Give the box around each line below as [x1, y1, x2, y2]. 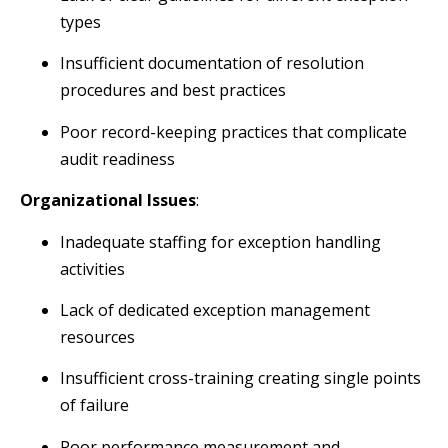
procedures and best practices [60, 79, 286, 102]
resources [60, 326, 135, 349]
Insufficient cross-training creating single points [60, 367, 421, 390]
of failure [60, 394, 129, 417]
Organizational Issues [20, 189, 196, 212]
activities [60, 257, 125, 280]
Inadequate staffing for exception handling [60, 230, 381, 253]
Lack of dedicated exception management [60, 299, 370, 322]
